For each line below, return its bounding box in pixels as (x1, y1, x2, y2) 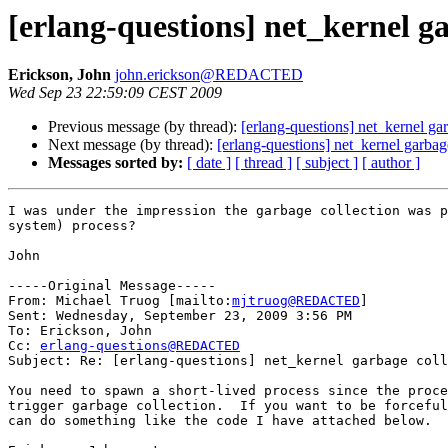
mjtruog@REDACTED (232, 293, 360, 309)
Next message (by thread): (48, 136, 217, 154)
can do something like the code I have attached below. (8, 413, 432, 429)
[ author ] (362, 154, 420, 172)
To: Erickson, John (8, 323, 152, 339)
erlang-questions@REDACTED (40, 338, 240, 354)
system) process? (8, 218, 136, 234)
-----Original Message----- (8, 278, 216, 294)
